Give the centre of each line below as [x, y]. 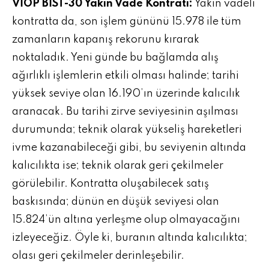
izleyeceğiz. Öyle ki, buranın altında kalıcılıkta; [130, 238]
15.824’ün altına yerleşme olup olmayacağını [126, 220]
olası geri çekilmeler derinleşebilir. [98, 256]
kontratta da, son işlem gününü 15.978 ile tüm [127, 22]
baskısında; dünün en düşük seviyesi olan [116, 202]
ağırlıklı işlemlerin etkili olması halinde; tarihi [125, 76]
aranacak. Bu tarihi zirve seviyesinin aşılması [125, 112]
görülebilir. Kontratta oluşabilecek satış [110, 184]
